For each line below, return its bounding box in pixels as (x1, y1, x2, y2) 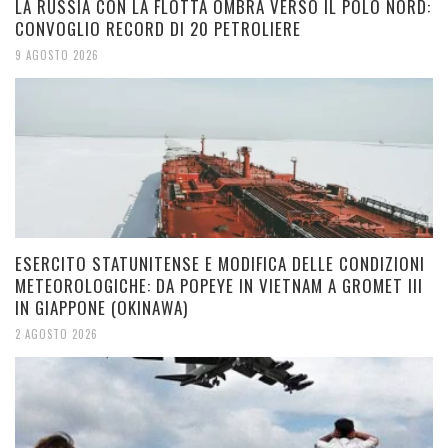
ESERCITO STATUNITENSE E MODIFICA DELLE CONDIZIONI (15, 251, 425, 277)
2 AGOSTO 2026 (15, 325, 98, 342)
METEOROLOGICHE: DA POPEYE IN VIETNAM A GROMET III (15, 273, 423, 299)
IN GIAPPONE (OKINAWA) (15, 295, 188, 321)
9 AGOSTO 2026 (15, 47, 99, 64)
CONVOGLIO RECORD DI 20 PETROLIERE (15, 16, 301, 42)
